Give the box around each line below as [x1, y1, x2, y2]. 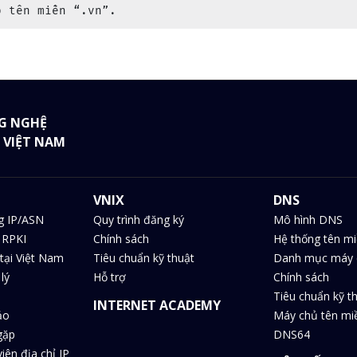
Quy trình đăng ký [93, 212, 185, 227]
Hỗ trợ [93, 269, 127, 284]
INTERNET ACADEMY [93, 296, 222, 314]
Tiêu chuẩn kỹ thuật [93, 250, 195, 265]
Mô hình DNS [273, 212, 343, 227]
